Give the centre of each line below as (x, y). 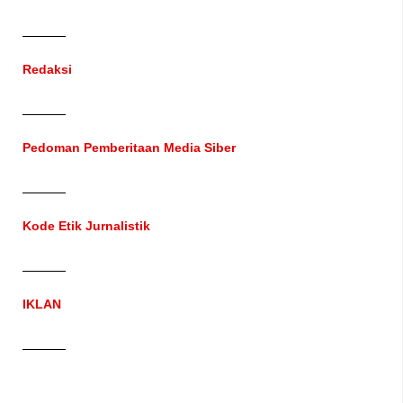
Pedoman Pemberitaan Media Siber (129, 147)
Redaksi (47, 69)
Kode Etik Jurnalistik (86, 225)
